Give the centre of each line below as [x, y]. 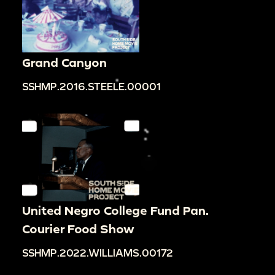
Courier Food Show [78, 229]
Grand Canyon [64, 62]
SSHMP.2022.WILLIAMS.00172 [98, 253]
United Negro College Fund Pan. [115, 211]
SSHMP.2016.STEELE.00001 [91, 86]
